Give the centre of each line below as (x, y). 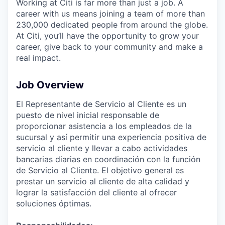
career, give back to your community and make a (109, 46)
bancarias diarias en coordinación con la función (108, 159)
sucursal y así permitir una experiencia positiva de (111, 137)
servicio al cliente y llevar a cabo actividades (102, 148)
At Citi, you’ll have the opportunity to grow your (107, 35)
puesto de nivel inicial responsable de (88, 115)
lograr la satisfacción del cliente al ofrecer (96, 192)
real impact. (38, 58)
